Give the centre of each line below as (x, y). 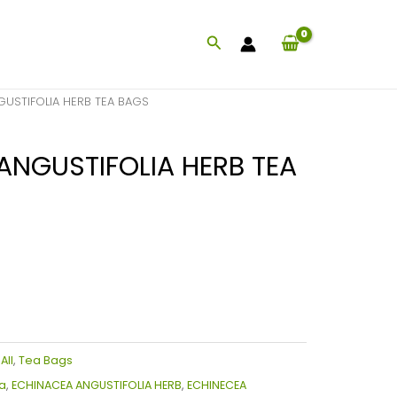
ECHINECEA (216, 385)
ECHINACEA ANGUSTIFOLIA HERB (96, 385)
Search (233, 43)
